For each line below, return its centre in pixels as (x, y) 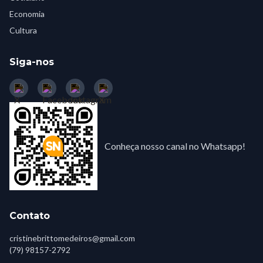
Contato (30, 216)
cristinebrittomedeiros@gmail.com (72, 238)
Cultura (23, 31)
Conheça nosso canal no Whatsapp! (175, 146)
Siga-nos (32, 62)
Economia (27, 14)
